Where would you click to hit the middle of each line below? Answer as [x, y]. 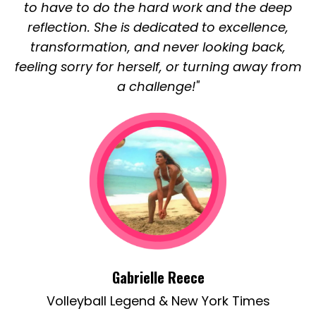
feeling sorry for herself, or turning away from [158, 67]
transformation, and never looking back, [158, 47]
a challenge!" [158, 87]
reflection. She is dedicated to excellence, [158, 28]
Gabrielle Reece [158, 278]
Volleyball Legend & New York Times [158, 301]
